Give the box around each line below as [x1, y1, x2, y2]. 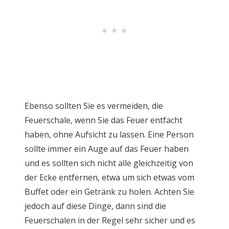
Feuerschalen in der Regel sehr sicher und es [25, 214, 195, 226]
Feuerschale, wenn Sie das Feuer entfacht [25, 114, 182, 126]
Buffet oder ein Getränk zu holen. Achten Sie [25, 186, 194, 197]
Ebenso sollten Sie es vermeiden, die [25, 100, 163, 111]
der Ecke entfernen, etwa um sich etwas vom [25, 171, 194, 183]
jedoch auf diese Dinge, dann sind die [25, 200, 166, 212]
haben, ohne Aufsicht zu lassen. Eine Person [25, 128, 194, 140]
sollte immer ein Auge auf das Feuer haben [25, 143, 189, 154]
